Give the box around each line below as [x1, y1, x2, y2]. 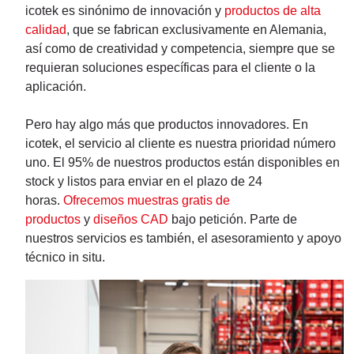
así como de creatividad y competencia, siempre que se [25, 42, 335, 56]
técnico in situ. [25, 250, 105, 265]
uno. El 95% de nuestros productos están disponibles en [25, 156, 340, 170]
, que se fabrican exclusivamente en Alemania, [66, 23, 326, 37]
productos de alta [224, 4, 321, 18]
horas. [25, 194, 63, 208]
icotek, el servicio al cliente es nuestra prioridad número [25, 137, 336, 151]
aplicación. [25, 80, 86, 94]
